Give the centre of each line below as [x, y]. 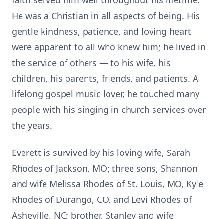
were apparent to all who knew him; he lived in [109, 47]
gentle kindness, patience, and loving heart [101, 31]
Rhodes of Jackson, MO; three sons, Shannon [105, 168]
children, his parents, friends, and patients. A [105, 78]
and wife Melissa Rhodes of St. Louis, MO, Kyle [108, 184]
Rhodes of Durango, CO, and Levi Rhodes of [102, 199]
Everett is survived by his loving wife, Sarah [101, 153]
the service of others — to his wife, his [91, 63]
